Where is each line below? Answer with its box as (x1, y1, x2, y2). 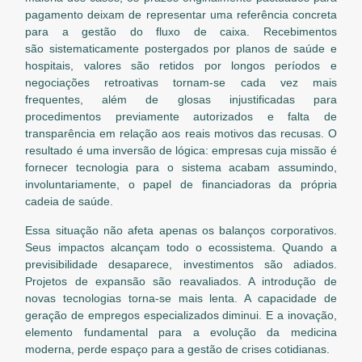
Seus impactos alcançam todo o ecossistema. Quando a (25, 241, 337, 255)
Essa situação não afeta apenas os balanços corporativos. (25, 224, 337, 238)
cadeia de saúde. (25, 195, 117, 208)
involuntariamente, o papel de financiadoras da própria (25, 178, 337, 192)
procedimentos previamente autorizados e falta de (25, 110, 337, 124)
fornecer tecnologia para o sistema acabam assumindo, (25, 161, 337, 175)
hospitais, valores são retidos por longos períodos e (25, 59, 337, 73)
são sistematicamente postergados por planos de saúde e (25, 42, 337, 56)
